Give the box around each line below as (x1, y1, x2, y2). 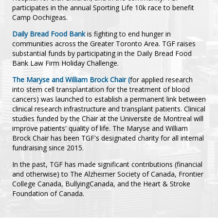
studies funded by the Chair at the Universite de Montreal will (12, 113, 203, 123)
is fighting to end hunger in (85, 29, 171, 38)
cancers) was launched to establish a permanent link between (12, 94, 206, 104)
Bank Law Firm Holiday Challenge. (12, 58, 119, 68)
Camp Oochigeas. (12, 12, 68, 22)
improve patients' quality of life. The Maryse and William (12, 123, 188, 133)
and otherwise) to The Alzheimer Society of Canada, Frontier (12, 169, 203, 179)
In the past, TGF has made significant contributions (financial (12, 159, 202, 169)
